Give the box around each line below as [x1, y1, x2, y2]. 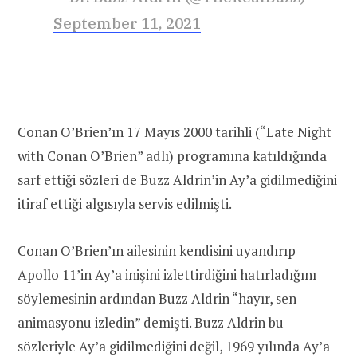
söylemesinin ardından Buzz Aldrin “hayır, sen [18, 288, 296, 308]
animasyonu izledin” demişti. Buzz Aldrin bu [18, 312, 284, 331]
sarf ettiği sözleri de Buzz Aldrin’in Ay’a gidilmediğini [18, 171, 337, 190]
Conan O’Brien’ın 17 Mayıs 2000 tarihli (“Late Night [18, 123, 331, 142]
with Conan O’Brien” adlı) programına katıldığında [18, 147, 327, 166]
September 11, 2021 [53, 13, 201, 33]
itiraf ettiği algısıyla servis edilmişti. [18, 194, 232, 214]
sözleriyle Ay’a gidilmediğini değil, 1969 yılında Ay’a [18, 336, 330, 355]
